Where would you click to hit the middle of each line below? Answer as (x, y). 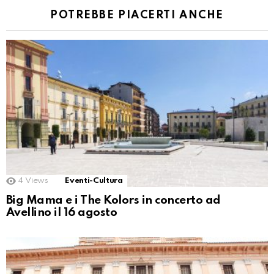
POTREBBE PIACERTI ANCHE (137, 15)
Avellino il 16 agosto (62, 212)
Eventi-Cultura (94, 180)
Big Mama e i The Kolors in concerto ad (113, 200)
